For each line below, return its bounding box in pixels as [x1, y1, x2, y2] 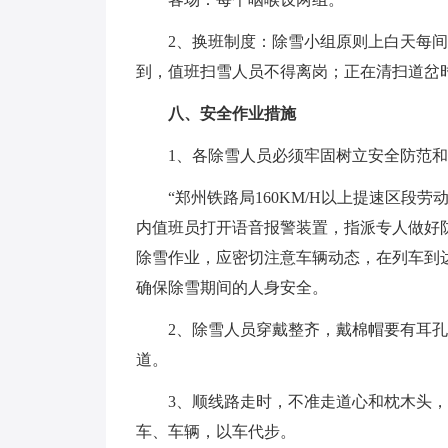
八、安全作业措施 [168, 105, 296, 122]
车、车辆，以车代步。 [136, 423, 296, 440]
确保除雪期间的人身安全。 [136, 279, 328, 296]
